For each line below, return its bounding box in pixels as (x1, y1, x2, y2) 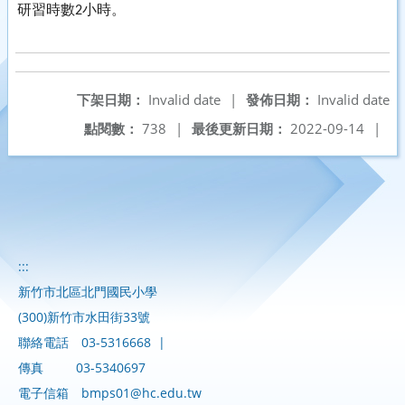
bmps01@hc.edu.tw (81, 384, 202, 401)
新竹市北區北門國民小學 (18, 283, 157, 300)
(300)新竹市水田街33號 (18, 308, 150, 325)
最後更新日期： (192, 119, 287, 137)
